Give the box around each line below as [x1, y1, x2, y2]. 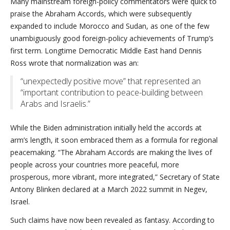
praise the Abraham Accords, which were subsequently [10, 9, 191, 18]
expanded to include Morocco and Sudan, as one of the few [10, 21, 209, 31]
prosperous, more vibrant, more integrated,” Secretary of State [10, 172, 220, 182]
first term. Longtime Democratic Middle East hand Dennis [10, 46, 202, 55]
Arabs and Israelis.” [21, 98, 90, 109]
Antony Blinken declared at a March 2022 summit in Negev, [10, 184, 207, 194]
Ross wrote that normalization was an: [10, 58, 139, 68]
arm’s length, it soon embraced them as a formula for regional [10, 135, 218, 145]
